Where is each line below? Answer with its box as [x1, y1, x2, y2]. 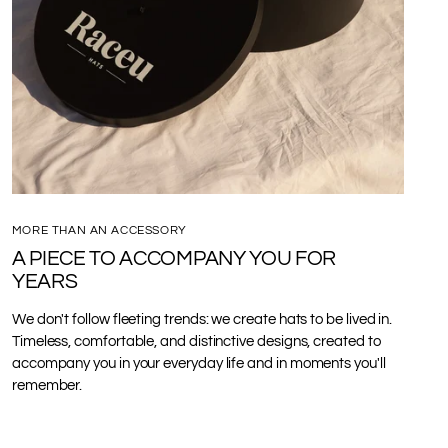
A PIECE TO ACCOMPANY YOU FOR [11, 247, 337, 269]
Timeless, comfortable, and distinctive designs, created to [11, 333, 381, 349]
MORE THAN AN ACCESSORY [11, 223, 187, 236]
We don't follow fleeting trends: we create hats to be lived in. [11, 311, 393, 327]
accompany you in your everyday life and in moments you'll [11, 355, 386, 371]
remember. [11, 377, 83, 393]
